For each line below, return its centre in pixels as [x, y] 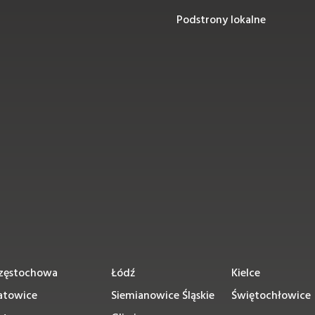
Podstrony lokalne [221, 20]
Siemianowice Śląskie [163, 296]
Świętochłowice [271, 296]
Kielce [246, 274]
